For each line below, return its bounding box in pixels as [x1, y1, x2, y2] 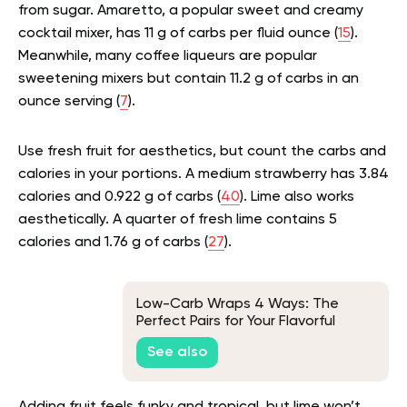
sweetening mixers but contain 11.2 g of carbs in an [18, 72, 359, 87]
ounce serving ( [18, 94, 120, 110]
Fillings [136, 332, 179, 347]
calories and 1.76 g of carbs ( [18, 235, 208, 251]
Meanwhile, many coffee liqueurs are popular [18, 49, 317, 65]
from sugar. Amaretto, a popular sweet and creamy [18, 4, 363, 19]
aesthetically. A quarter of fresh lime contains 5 [18, 213, 337, 228]
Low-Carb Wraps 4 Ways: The [136, 297, 339, 313]
